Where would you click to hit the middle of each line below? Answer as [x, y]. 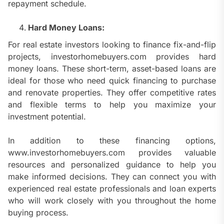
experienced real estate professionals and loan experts [112, 189]
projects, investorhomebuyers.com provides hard [112, 57]
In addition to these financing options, [112, 141]
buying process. [38, 213]
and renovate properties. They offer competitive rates [112, 93]
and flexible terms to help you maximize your [112, 105]
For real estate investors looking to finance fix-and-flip [112, 45]
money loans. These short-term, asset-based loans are [112, 69]
